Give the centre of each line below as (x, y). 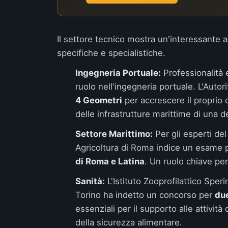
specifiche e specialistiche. (111, 53)
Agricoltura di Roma (115, 148)
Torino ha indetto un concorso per (145, 195)
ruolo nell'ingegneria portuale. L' (139, 87)
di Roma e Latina (110, 161)
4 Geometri (99, 100)
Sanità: (90, 181)
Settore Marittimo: (114, 134)
